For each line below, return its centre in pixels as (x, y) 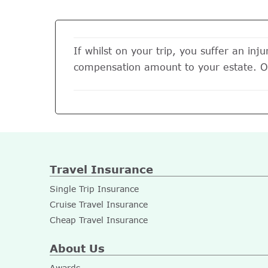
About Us (77, 248)
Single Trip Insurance (94, 189)
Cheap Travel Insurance (99, 220)
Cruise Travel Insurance (99, 204)
